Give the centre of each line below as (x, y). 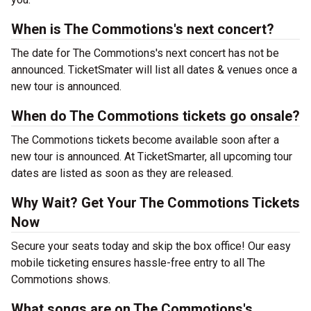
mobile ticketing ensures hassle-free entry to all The (138, 263)
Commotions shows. (61, 279)
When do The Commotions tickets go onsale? (155, 116)
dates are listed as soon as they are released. (122, 173)
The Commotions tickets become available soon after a (145, 140)
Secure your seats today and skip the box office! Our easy (151, 246)
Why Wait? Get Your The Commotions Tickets (155, 203)
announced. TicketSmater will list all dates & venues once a (154, 70)
